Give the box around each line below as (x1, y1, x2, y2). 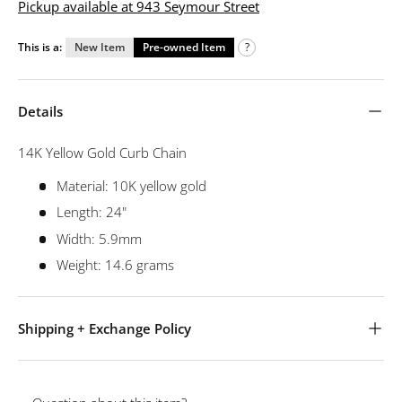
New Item (74, 39, 125, 55)
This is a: (18, 39, 62, 55)
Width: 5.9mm (56, 229, 142, 248)
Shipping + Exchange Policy (18, 319, 191, 338)
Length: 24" (56, 203, 127, 222)
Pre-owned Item (143, 39, 225, 55)
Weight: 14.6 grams (56, 256, 174, 275)
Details (18, 101, 63, 120)
